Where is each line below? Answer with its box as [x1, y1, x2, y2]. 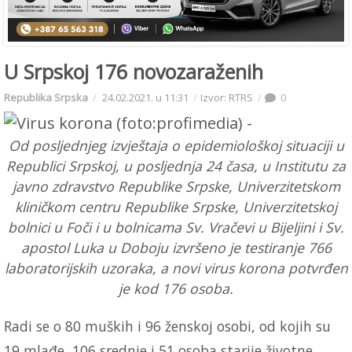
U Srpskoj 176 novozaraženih [4, 57, 263, 85]
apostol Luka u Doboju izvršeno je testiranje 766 [20, 237, 332, 257]
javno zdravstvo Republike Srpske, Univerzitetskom [12, 176, 340, 196]
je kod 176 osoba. [119, 278, 233, 298]
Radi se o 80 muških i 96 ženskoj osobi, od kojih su [4, 316, 331, 335]
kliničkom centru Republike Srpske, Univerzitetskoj [15, 196, 337, 216]
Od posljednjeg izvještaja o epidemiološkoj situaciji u [8, 135, 344, 155]
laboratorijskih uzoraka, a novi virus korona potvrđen [4, 258, 348, 277]
